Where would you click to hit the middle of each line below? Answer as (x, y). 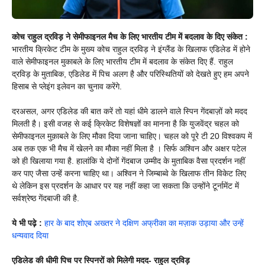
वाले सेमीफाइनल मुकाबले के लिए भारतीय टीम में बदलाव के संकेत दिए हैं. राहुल (122, 62)
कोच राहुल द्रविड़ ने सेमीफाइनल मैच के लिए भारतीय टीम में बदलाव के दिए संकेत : (130, 37)
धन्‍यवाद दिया (30, 236)
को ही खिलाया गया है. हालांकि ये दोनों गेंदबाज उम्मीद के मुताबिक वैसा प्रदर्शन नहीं (128, 161)
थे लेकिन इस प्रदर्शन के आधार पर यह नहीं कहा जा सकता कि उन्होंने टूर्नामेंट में (125, 186)
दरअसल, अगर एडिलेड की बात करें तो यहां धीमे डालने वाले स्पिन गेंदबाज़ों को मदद (130, 112)
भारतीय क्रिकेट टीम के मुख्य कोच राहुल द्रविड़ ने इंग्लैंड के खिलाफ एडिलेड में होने (131, 49)
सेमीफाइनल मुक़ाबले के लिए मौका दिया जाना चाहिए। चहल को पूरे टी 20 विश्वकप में (132, 136)
